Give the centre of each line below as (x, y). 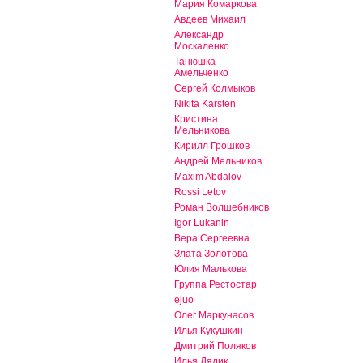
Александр (199, 35)
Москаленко (202, 47)
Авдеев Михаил (210, 20)
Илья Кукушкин (209, 331)
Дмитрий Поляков (215, 346)
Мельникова (202, 131)
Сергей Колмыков (215, 89)
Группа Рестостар (216, 285)
